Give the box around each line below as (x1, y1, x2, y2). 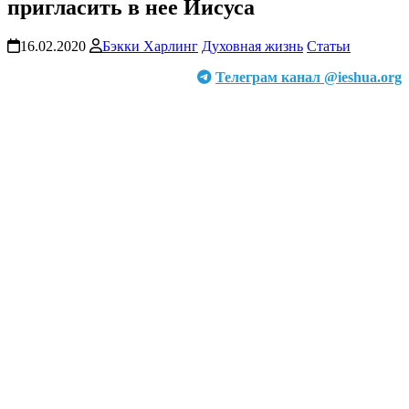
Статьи (307, 37, 351, 54)
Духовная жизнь (202, 37, 303, 54)
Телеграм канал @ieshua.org (215, 68, 402, 85)
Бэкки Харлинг (102, 37, 198, 54)
